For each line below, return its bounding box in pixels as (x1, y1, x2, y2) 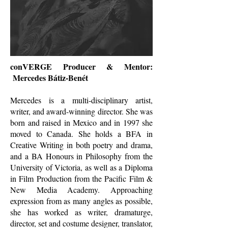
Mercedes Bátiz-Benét (10, 72, 88, 83)
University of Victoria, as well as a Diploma (10, 162, 153, 173)
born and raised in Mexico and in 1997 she (10, 117, 153, 128)
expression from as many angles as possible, (10, 195, 153, 206)
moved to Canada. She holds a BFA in (10, 128, 153, 139)
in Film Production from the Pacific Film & (10, 173, 153, 184)
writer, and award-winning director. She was (10, 106, 153, 117)
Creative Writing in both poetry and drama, (10, 139, 153, 150)
